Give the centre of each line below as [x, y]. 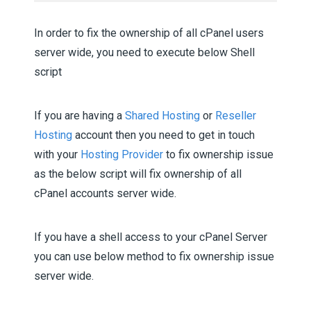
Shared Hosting [162, 116]
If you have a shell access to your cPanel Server [151, 237]
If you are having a [79, 116]
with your [57, 154]
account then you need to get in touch [163, 135]
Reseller [236, 116]
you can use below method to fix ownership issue [154, 257]
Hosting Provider [122, 154]
